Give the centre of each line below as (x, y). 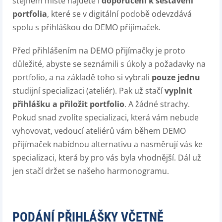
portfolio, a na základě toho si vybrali (82, 77)
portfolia (30, 14)
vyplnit (178, 91)
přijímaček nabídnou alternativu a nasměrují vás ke (108, 144)
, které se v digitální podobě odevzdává (119, 14)
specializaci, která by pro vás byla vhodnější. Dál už (107, 158)
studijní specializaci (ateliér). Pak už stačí (88, 91)
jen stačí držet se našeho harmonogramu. (91, 171)
